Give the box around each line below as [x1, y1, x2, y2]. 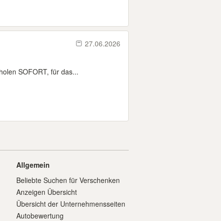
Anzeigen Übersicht [16, 187, 77, 197]
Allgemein [16, 160, 50, 170]
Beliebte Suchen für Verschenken [16, 175, 120, 185]
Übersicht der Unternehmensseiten [16, 199, 125, 209]
